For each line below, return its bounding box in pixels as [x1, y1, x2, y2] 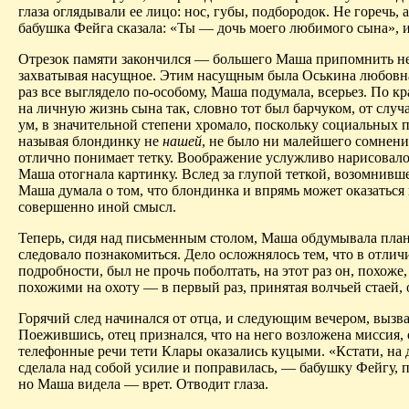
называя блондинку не [18, 133, 163, 150]
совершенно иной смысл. [18, 199, 176, 215]
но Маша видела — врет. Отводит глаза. [18, 376, 268, 393]
